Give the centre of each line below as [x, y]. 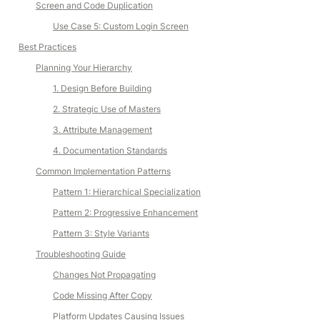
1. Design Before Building [102, 88]
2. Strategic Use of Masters [107, 109]
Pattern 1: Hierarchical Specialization [127, 192]
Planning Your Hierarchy [84, 67]
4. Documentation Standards [110, 150]
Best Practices [47, 47]
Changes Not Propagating [104, 275]
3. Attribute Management [102, 130]
